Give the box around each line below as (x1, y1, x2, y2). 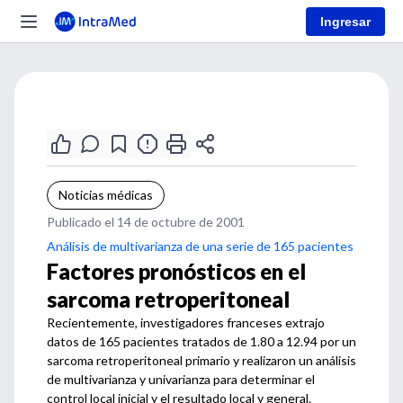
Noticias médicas (58, 187, 153, 202)
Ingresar (320, 13, 371, 29)
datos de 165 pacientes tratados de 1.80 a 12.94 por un (47, 334, 356, 349)
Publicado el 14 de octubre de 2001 (47, 214, 245, 229)
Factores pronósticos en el (47, 258, 306, 284)
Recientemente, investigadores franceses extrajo (47, 315, 325, 330)
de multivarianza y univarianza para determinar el (47, 372, 315, 387)
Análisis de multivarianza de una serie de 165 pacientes (47, 238, 354, 254)
